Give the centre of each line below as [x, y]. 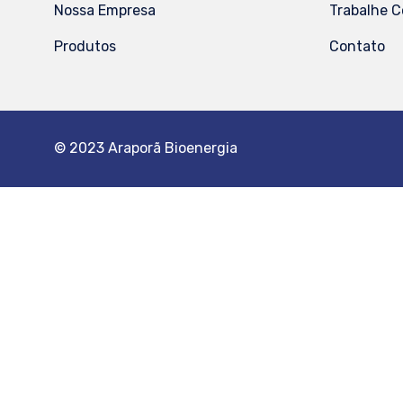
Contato [357, 47]
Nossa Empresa [105, 11]
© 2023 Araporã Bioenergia [146, 148]
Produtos [85, 47]
